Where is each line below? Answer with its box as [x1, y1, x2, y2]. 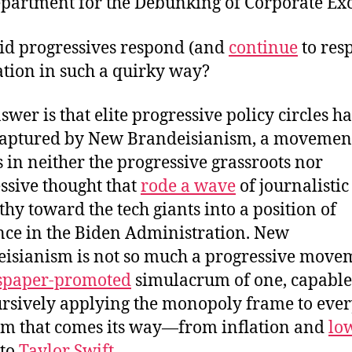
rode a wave [141, 175, 236, 197]
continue [229, 37, 298, 59]
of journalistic [236, 175, 349, 197]
